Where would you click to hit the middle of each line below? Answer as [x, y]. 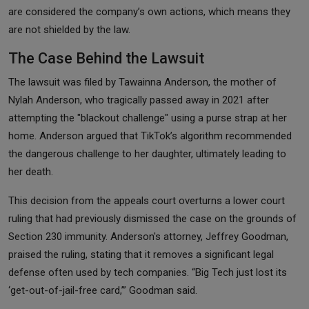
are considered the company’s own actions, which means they [149, 11]
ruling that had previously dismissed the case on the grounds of [152, 218]
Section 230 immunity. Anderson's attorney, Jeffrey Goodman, [148, 236]
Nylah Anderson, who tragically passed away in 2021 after [139, 100]
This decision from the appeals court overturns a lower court [147, 200]
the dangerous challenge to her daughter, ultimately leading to [147, 153]
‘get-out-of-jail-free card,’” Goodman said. [103, 290]
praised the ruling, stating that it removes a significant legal [141, 254]
